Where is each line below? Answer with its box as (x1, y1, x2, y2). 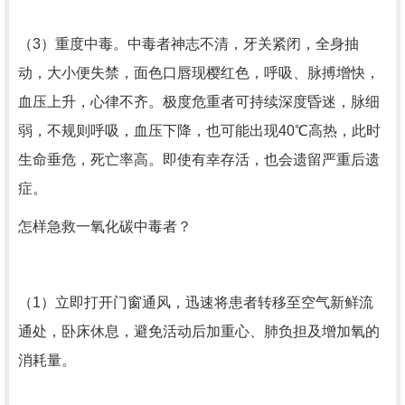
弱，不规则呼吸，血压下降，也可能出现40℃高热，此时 (18, 123, 381, 138)
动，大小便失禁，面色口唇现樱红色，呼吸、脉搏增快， (18, 65, 380, 80)
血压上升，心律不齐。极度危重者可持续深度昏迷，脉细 (18, 94, 380, 109)
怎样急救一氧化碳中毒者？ (18, 219, 192, 234)
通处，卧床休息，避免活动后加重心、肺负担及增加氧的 (18, 324, 380, 339)
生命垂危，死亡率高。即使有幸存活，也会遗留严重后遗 (18, 152, 380, 167)
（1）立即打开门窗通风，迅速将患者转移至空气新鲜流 (18, 295, 373, 310)
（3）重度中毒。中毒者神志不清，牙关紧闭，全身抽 (18, 36, 359, 52)
